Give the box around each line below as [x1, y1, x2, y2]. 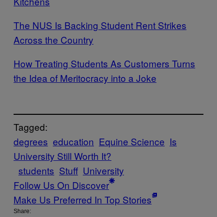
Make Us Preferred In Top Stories [14, 192, 152, 206]
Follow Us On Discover [14, 178, 109, 191]
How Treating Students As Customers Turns [14, 57, 195, 70]
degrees [14, 134, 48, 148]
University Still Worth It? [14, 149, 111, 162]
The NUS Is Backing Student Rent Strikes [14, 18, 186, 32]
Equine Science [99, 134, 165, 148]
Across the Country [14, 33, 93, 46]
